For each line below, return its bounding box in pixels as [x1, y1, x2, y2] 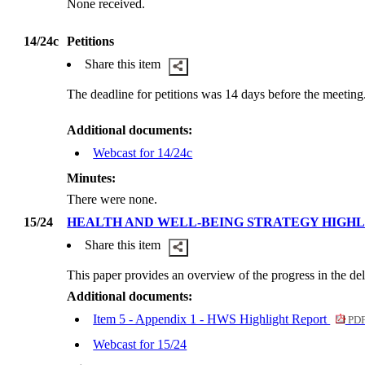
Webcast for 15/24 [93, 337, 187, 352]
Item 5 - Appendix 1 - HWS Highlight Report [93, 312, 331, 327]
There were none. [67, 192, 158, 207]
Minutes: [67, 171, 117, 186]
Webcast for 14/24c [93, 146, 193, 161]
